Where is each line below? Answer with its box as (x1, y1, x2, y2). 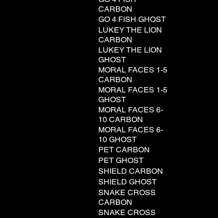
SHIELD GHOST (98, 177, 157, 186)
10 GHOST (98, 135, 137, 144)
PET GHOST (98, 156, 144, 165)
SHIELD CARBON (98, 166, 163, 176)
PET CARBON (98, 145, 150, 154)
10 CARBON (98, 115, 143, 124)
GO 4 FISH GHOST (98, 15, 166, 24)
